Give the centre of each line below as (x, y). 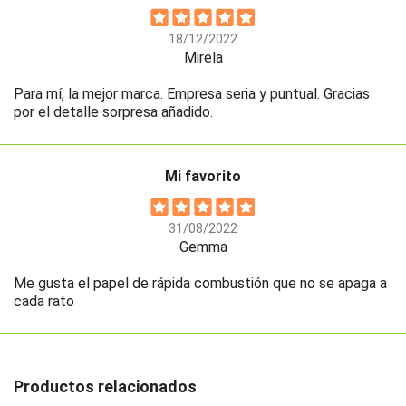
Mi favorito (203, 177)
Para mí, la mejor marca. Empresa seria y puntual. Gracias (192, 94)
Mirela (203, 58)
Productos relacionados (105, 387)
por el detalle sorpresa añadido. (113, 112)
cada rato (44, 302)
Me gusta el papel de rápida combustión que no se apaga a (200, 284)
